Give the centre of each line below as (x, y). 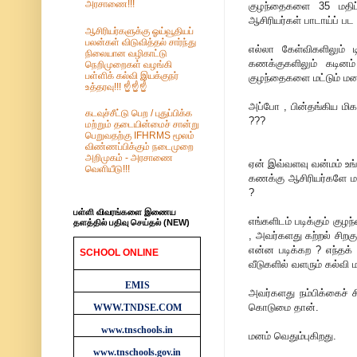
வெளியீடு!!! (108, 169)
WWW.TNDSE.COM (137, 307)
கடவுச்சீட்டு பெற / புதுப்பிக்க (139, 113)
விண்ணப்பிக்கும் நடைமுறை (139, 146)
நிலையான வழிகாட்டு (126, 53)
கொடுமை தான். (284, 307)
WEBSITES (105, 263)
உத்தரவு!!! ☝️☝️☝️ (116, 86)
